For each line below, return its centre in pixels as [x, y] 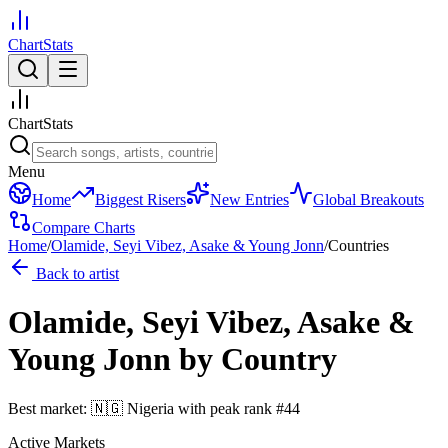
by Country [258, 359]
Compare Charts [83, 227]
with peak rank [225, 408]
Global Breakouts [368, 199]
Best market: [49, 408]
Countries [358, 245]
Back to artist [75, 273]
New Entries [249, 199]
